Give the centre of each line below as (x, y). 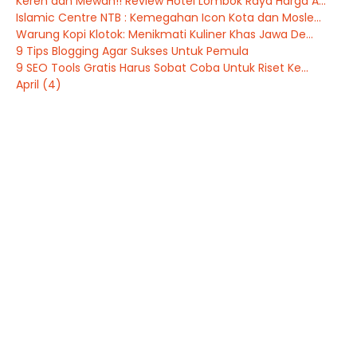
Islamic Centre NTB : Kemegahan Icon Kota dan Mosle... (169, 18)
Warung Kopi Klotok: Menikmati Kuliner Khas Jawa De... (165, 34)
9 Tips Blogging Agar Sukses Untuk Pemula (132, 51)
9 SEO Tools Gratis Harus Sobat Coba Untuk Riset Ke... (162, 68)
